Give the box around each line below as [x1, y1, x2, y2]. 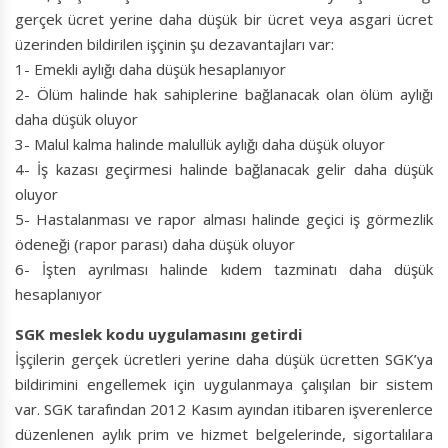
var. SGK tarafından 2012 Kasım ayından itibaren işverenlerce [15, 399, 433, 420]
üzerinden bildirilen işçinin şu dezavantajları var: [15, 34, 334, 55]
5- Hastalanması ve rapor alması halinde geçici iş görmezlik [15, 209, 433, 230]
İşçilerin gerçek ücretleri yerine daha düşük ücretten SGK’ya [15, 349, 433, 370]
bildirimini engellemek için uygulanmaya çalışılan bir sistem [15, 374, 433, 395]
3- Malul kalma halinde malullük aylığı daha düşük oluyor [15, 134, 385, 155]
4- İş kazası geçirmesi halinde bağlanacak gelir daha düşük [15, 159, 433, 180]
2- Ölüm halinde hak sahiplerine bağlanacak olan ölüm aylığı [15, 84, 433, 105]
